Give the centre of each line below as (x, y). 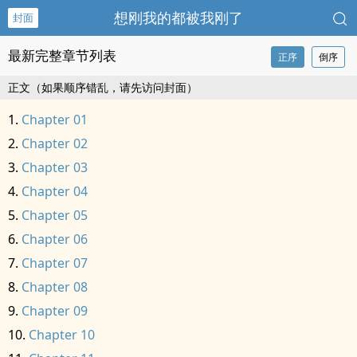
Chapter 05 (55, 215)
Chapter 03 (55, 167)
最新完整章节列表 (62, 55)
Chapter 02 (55, 143)
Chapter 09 (55, 311)
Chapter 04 (55, 191)
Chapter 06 (55, 239)
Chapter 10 (62, 335)
